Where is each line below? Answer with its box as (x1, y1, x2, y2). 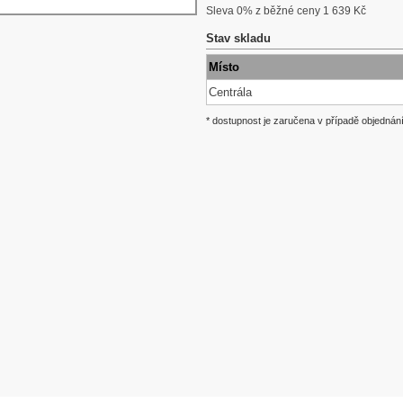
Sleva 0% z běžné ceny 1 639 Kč (206, 4, 366, 17)
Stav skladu (206, 31, 271, 45)
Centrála (209, 85, 252, 99)
